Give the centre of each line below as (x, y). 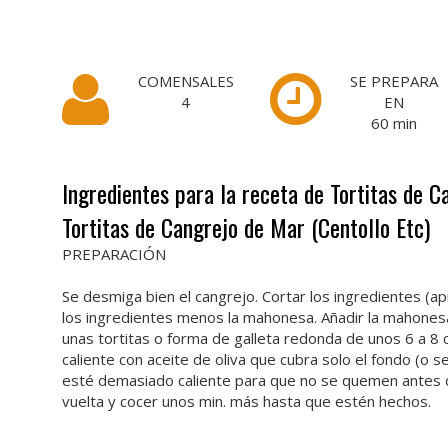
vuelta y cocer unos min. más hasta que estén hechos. (246, 401)
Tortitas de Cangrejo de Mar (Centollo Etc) (246, 227)
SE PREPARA (394, 81)
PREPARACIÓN (114, 254)
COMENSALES (185, 81)
